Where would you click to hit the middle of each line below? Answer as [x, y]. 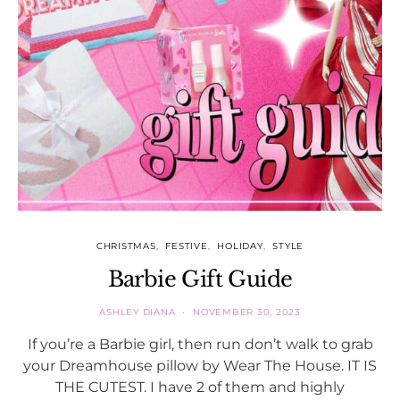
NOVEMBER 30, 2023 [247, 312]
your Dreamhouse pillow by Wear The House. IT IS [200, 366]
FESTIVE [187, 246]
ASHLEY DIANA [137, 312]
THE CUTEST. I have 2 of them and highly [200, 387]
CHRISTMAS [126, 246]
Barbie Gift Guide [200, 279]
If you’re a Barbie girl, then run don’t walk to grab [200, 344]
